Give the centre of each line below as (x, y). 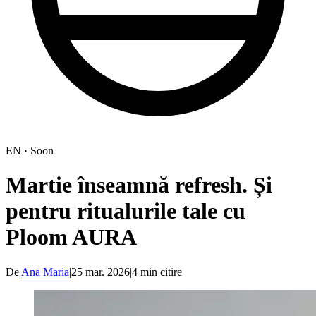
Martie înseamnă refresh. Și (139, 185)
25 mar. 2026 (101, 272)
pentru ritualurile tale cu (126, 211)
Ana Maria (45, 272)
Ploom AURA (71, 237)
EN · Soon (30, 151)
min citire (160, 272)
